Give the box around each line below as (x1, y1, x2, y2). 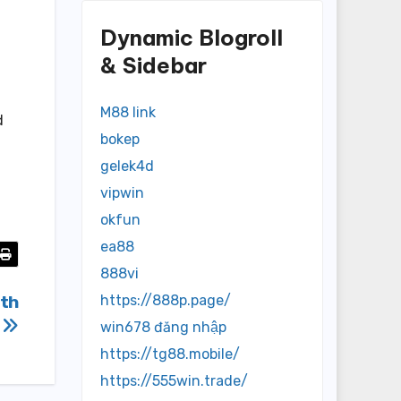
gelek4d (100, 158, 154, 175)
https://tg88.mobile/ (100, 346, 240, 363)
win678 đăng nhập (100, 319, 226, 337)
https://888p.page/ (100, 292, 231, 310)
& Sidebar (100, 52, 207, 79)
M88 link (100, 104, 156, 122)
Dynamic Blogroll (100, 24, 283, 51)
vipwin (100, 184, 144, 202)
